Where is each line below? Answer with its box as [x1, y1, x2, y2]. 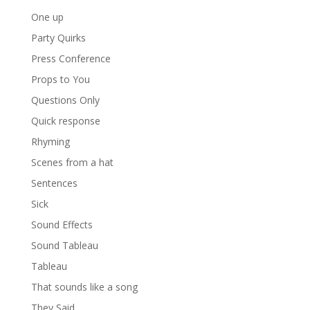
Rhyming [30, 135, 70, 149]
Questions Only [30, 93, 100, 107]
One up [30, 10, 64, 24]
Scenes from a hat [30, 156, 113, 170]
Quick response [30, 114, 100, 128]
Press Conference [30, 52, 111, 66]
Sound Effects [30, 218, 93, 232]
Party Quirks [30, 31, 86, 45]
